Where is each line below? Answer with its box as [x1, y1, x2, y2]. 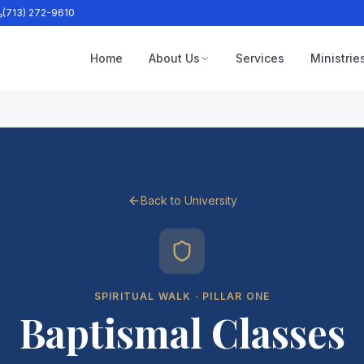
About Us [149, 51, 200, 65]
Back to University [140, 193, 237, 207]
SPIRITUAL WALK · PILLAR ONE [93, 290, 271, 302]
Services [236, 51, 284, 65]
